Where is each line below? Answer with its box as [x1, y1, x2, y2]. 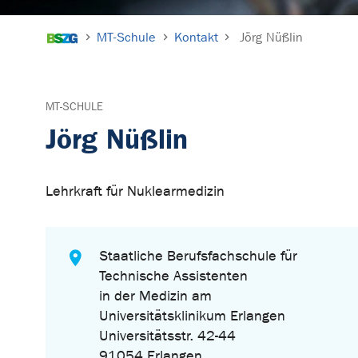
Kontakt [173, 30, 218, 46]
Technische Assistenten [99, 268, 249, 285]
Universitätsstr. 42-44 [99, 328, 237, 345]
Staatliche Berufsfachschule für [99, 248, 298, 265]
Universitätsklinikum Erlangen [99, 308, 286, 325]
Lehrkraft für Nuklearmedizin [46, 183, 225, 201]
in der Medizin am [99, 288, 213, 305]
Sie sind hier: [45, 16, 127, 34]
